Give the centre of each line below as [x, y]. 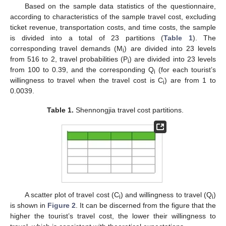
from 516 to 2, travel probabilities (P [69, 59]
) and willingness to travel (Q [166, 195]
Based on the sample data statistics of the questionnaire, [120, 6]
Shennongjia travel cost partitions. [128, 110]
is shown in [29, 206]
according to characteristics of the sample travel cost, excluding [113, 17]
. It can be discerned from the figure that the [146, 206]
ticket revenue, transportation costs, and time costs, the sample [113, 27]
